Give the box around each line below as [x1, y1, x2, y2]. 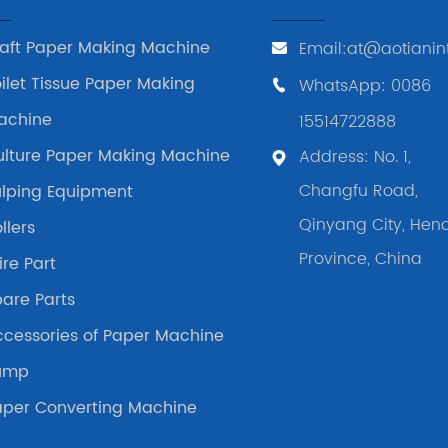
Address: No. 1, [299, 143, 412, 170]
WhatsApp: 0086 [299, 72, 432, 99]
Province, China [299, 245, 423, 272]
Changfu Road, [299, 177, 419, 204]
